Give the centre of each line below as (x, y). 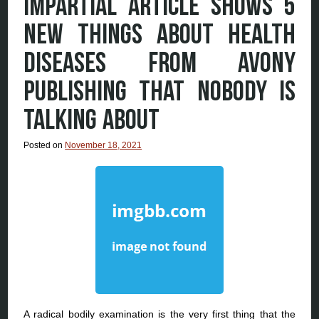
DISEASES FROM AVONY (159, 64)
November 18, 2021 (104, 146)
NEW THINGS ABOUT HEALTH (159, 35)
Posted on (45, 146)
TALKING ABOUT (92, 121)
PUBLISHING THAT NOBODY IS (159, 92)
